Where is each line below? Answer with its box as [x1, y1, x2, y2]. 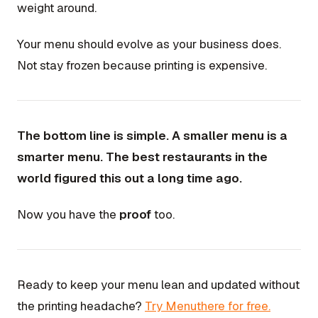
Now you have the [17, 207, 119, 223]
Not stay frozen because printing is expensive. [17, 57, 267, 74]
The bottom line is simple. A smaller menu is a [17, 128, 287, 144]
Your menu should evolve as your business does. [17, 36, 281, 53]
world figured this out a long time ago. [17, 170, 242, 187]
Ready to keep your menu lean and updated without [17, 277, 300, 293]
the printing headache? [17, 298, 145, 314]
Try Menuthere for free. [145, 298, 270, 314]
